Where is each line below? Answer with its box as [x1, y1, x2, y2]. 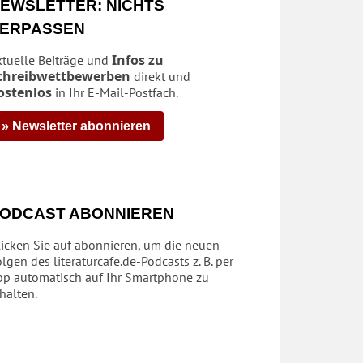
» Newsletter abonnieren [2, 118, 151, 133]
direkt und [130, 67, 190, 84]
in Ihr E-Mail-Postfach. [52, 83, 178, 100]
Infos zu [112, 50, 164, 69]
